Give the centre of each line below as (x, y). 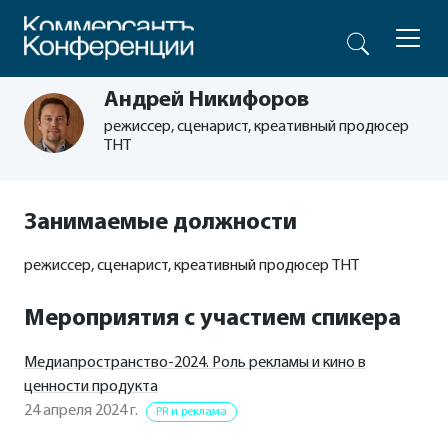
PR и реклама (191, 412)
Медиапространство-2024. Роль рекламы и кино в (195, 363)
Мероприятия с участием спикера (212, 319)
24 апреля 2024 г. (81, 411)
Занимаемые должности (160, 223)
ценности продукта (91, 387)
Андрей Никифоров (206, 100)
